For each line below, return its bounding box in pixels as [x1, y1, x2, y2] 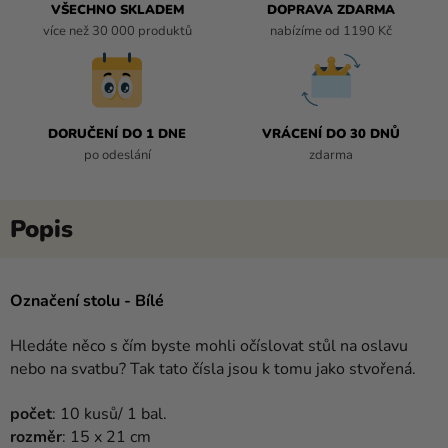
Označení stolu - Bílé [10, 289, 164, 312]
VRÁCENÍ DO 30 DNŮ [262, 124, 400, 143]
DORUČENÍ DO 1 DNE [48, 124, 186, 143]
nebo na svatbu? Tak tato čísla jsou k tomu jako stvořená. [10, 357, 416, 380]
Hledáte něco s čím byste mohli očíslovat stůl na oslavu [10, 334, 408, 357]
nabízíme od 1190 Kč [270, 21, 392, 40]
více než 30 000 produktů [42, 21, 192, 40]
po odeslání [83, 145, 151, 164]
